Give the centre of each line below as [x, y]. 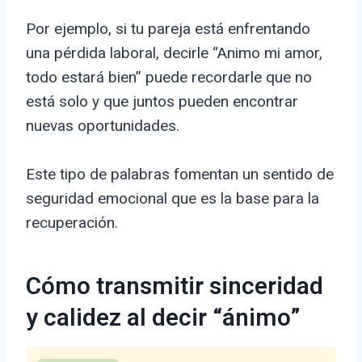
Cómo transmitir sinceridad [175, 287]
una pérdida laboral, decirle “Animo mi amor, [174, 53]
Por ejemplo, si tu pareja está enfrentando [168, 29]
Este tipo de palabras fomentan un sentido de [180, 175]
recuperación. [72, 223]
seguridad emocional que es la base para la [173, 199]
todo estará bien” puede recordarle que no [169, 78]
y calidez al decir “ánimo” [163, 319]
